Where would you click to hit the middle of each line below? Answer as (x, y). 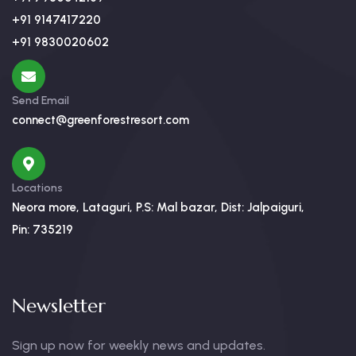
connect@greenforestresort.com (101, 120)
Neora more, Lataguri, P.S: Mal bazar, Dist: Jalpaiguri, (158, 208)
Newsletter (59, 306)
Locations (37, 188)
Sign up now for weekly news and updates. (139, 346)
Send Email (41, 101)
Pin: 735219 (43, 230)
